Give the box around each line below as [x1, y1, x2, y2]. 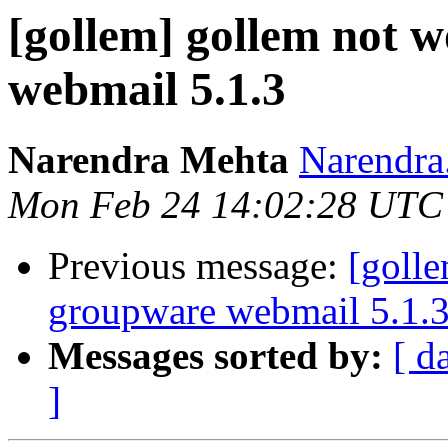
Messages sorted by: [48, 334, 383, 378]
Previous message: [48, 244, 348, 288]
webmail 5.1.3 [8, 63, 286, 115]
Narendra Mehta [8, 138, 289, 182]
